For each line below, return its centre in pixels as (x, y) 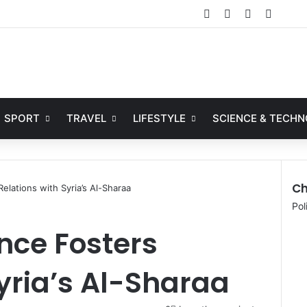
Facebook (236, 14)
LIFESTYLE (160, 118)
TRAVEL (87, 118)
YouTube (274, 14)
